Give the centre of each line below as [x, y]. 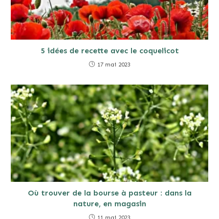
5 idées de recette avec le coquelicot [109, 51]
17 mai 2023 [114, 65]
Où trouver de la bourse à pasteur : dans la [109, 193]
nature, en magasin [109, 204]
